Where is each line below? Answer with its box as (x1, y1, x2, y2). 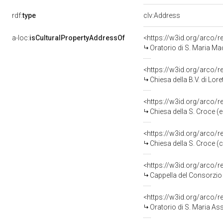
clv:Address (143, 11, 180, 19)
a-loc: (12, 34, 29, 42)
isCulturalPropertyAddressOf (29, 34, 125, 42)
